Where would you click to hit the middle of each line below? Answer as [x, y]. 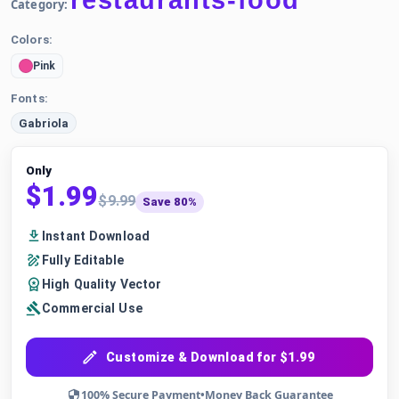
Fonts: [29, 98]
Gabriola [44, 123]
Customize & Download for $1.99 [210, 357]
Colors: [32, 40]
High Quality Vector [102, 284]
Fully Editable [83, 260]
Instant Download [96, 236]
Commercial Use [92, 308]
